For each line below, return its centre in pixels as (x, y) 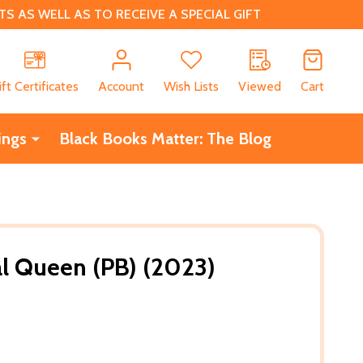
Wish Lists (191, 86)
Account (121, 86)
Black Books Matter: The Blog (165, 138)
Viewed (260, 86)
